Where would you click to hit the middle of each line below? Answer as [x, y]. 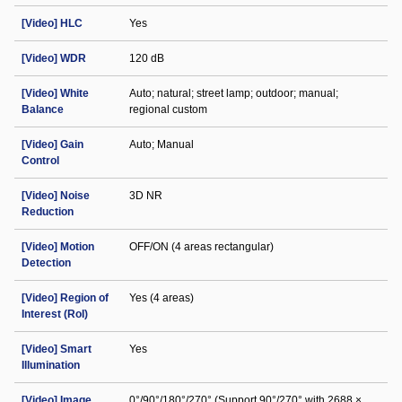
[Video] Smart [57, 349]
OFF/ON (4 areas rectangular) [201, 247]
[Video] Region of [65, 298]
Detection [46, 263]
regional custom [168, 109]
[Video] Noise [56, 196]
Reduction [48, 212]
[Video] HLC [52, 23]
